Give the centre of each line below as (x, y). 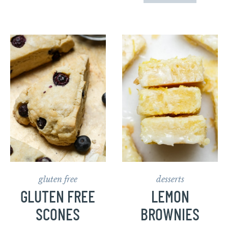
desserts (170, 179)
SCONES (58, 216)
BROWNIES (170, 216)
